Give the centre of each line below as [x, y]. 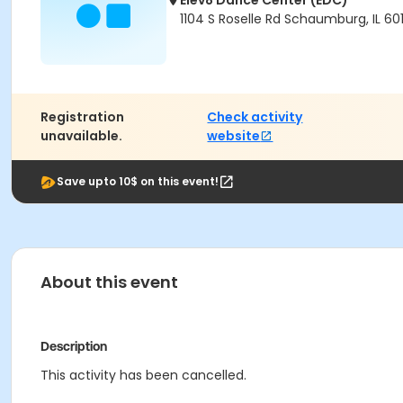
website [234, 136]
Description [74, 346]
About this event [109, 282]
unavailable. [81, 136]
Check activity [255, 117]
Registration [82, 117]
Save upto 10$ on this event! [138, 181]
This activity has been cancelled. [143, 375]
